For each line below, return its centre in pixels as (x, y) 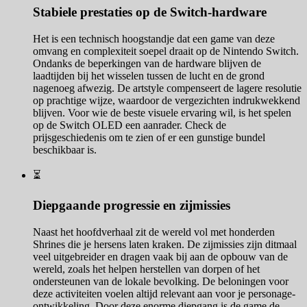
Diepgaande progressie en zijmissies (132, 206)
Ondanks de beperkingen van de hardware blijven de (147, 63)
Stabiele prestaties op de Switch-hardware (150, 12)
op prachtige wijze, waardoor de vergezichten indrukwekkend (167, 100)
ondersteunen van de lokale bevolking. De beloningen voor (161, 282)
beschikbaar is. (65, 149)
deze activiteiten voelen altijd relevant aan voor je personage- (164, 294)
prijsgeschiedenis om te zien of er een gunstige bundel (149, 137)
